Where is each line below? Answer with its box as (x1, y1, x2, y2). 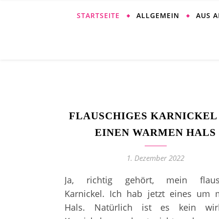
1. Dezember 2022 (127, 153, 184, 163)
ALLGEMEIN (136, 11, 179, 20)
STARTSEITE (77, 11, 120, 20)
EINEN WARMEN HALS (95, 127, 216, 138)
